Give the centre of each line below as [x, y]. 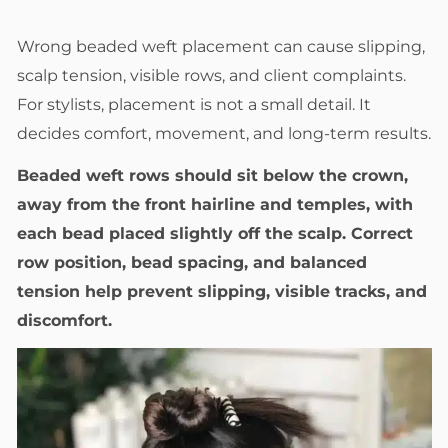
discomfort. [64, 320]
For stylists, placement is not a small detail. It [194, 104]
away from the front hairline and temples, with [215, 204]
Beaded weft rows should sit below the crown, [212, 175]
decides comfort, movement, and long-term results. [224, 133]
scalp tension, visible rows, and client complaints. [211, 75]
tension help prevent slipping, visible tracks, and [222, 291]
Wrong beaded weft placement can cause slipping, [221, 46]
